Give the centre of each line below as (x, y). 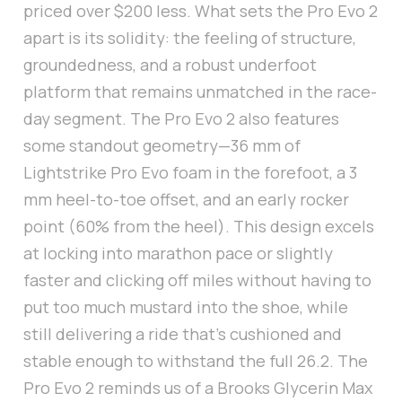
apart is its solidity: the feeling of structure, (190, 38)
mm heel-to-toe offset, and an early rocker (186, 200)
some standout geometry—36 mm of (162, 146)
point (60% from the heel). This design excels (199, 227)
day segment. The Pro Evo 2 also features (181, 119)
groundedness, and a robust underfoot (170, 65)
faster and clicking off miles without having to (197, 280)
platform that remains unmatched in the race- (200, 92)
